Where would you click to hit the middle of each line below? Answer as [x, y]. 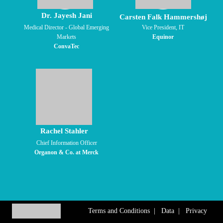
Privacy [196, 211]
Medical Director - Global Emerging [66, 27]
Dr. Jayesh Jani [66, 15]
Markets [66, 37]
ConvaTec [66, 46]
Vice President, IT [163, 27]
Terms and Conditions [119, 211]
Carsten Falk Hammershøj [163, 17]
